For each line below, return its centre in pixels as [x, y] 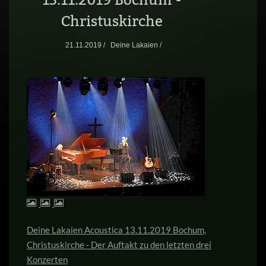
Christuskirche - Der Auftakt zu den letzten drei [119, 245]
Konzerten [47, 259]
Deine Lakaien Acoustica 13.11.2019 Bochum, [116, 230]
